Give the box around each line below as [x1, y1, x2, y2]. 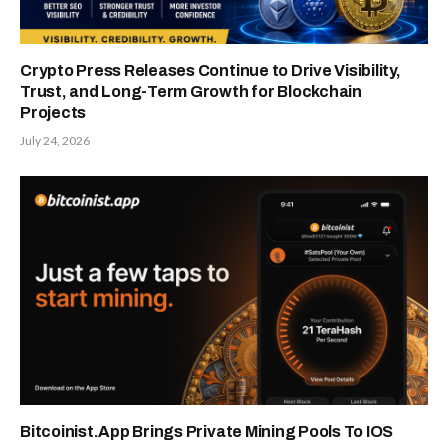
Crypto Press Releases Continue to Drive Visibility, [20, 61, 401, 79]
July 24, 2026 [20, 132, 90, 148]
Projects [20, 103, 87, 121]
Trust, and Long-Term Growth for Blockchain [20, 82, 362, 100]
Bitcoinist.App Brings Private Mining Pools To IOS [20, 423, 394, 441]
